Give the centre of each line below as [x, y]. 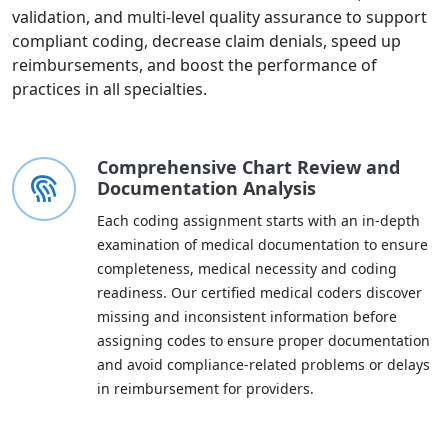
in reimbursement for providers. [205, 388]
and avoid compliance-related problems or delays [263, 364]
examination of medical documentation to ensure [262, 244]
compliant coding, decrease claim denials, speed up [206, 41]
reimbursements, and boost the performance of [194, 65]
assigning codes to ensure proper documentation [263, 340]
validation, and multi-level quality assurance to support [219, 17]
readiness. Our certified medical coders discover [259, 292]
